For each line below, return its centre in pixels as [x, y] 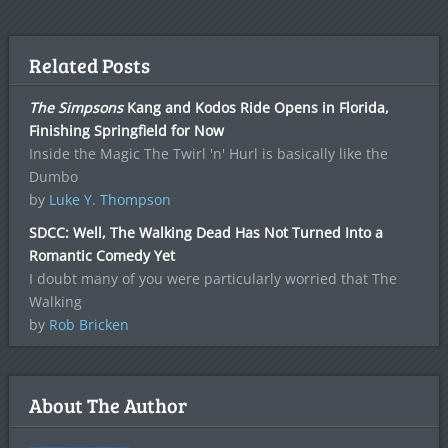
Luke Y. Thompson [109, 199]
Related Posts [89, 65]
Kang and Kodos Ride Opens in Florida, [255, 107]
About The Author [107, 405]
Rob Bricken [88, 324]
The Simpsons [75, 107]
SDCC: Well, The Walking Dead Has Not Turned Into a [205, 232]
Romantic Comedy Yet [101, 255]
